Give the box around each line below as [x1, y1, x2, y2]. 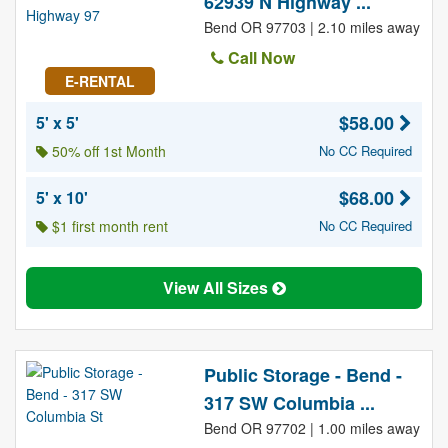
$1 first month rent [48, 216, 168, 236]
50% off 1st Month [48, 141, 166, 161]
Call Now [223, 46, 295, 69]
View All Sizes [162, 276, 272, 299]
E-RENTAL [64, 71, 135, 91]
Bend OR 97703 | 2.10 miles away [203, 17, 420, 37]
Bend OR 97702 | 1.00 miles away [203, 418, 420, 438]
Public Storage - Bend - [203, 362, 402, 388]
